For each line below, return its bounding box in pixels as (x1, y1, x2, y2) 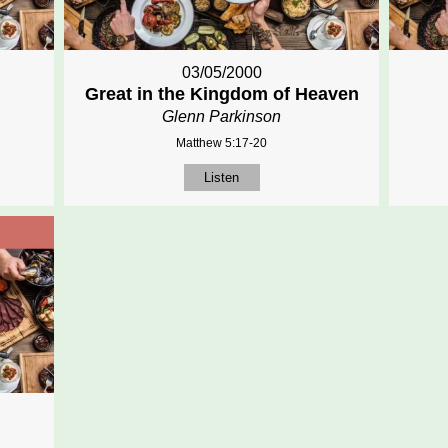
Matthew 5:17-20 (176, 135, 268, 150)
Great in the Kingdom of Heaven (84, 83, 359, 104)
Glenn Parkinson (162, 107, 282, 125)
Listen (204, 169, 240, 185)
